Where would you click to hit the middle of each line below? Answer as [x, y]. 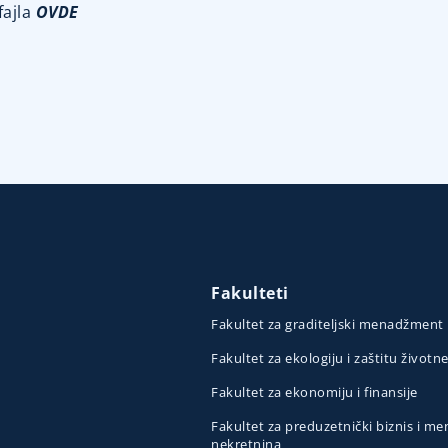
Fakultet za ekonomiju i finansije [314, 392]
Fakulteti [250, 293]
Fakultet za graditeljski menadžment [327, 324]
